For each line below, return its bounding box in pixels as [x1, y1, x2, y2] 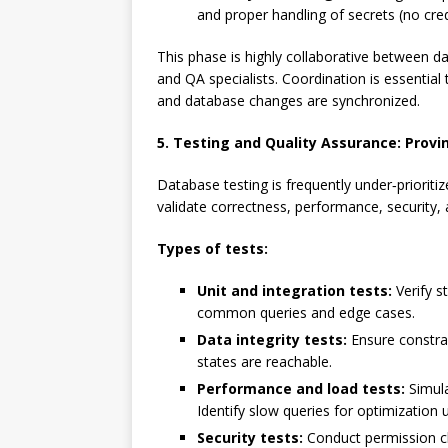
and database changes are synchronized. [157, 91, 420, 110]
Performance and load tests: [197, 379, 405, 398]
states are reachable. [197, 352, 332, 371]
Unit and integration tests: [197, 281, 392, 300]
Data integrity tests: [197, 330, 347, 349]
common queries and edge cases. [197, 303, 415, 322]
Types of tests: [157, 239, 268, 258]
